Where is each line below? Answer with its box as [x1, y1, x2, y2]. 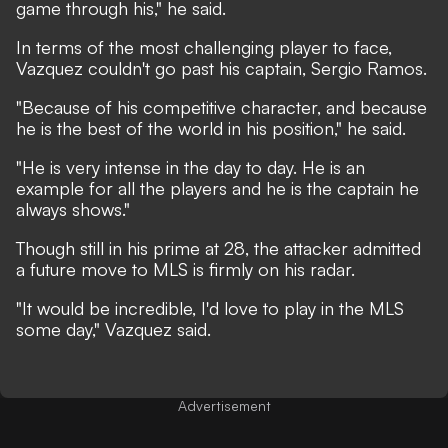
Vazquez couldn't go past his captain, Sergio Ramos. [16, 57, 432, 79]
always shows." [16, 198, 130, 220]
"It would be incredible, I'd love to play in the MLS [16, 297, 404, 319]
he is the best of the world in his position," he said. [16, 117, 411, 139]
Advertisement [177, 397, 271, 414]
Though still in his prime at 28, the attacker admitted [16, 237, 421, 259]
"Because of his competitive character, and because [16, 96, 427, 118]
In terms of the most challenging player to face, [16, 36, 392, 58]
